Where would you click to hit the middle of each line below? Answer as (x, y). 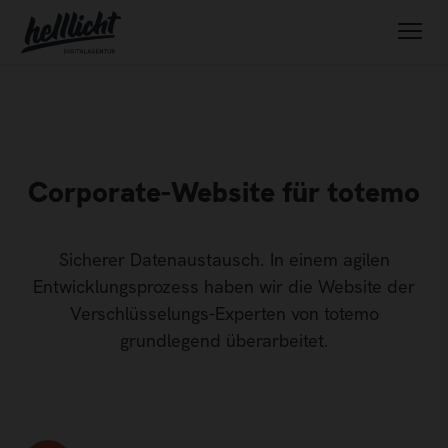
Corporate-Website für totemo (224, 192)
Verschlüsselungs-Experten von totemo (224, 313)
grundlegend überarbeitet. (224, 340)
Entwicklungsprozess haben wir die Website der (224, 286)
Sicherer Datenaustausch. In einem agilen (224, 259)
